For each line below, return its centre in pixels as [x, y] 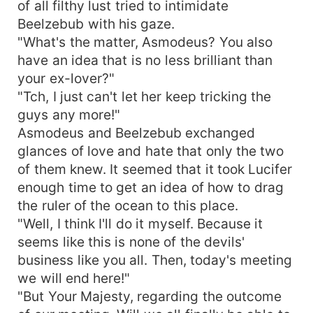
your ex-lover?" [66, 78]
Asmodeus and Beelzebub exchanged [137, 132]
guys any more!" [69, 114]
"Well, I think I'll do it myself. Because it [140, 223]
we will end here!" [74, 278]
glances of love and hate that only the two [151, 151]
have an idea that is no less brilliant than [145, 60]
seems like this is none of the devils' [131, 241]
